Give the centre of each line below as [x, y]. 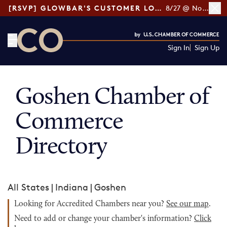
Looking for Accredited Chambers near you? [90, 204]
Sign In [179, 47]
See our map [187, 204]
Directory [61, 147]
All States [28, 187]
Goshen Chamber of [112, 98]
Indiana [72, 187]
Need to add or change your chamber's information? [104, 219]
